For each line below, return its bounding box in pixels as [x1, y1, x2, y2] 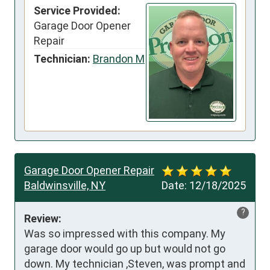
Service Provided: [34, 4, 121, 17]
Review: [24, 212, 61, 225]
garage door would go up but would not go [24, 242, 225, 256]
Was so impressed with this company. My [24, 227, 225, 240]
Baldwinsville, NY [24, 179, 105, 192]
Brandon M [93, 52, 145, 66]
